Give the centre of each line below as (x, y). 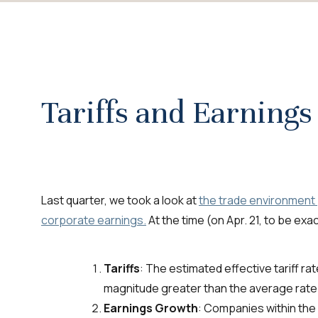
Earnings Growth (151, 308)
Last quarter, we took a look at (120, 200)
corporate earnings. (94, 220)
